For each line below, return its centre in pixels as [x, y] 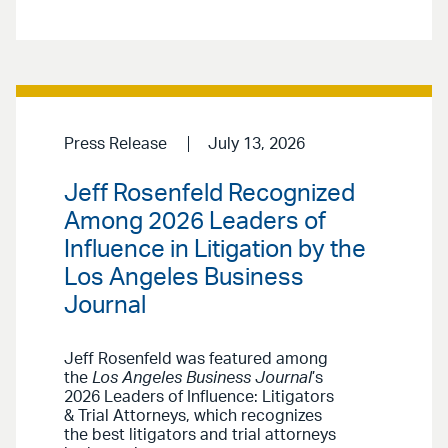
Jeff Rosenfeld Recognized [209, 193]
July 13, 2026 [256, 144]
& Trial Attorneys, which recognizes [193, 415]
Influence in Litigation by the [215, 249]
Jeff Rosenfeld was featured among [196, 358]
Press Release [115, 144]
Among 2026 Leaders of [195, 221]
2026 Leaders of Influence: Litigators [199, 396]
